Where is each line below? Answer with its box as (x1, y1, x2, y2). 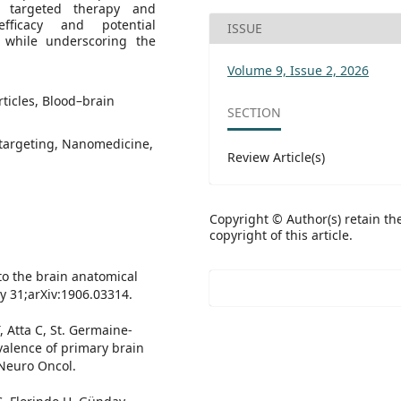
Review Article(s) (227, 149, 325, 166)
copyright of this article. (209, 226, 353, 243)
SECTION (227, 104, 281, 121)
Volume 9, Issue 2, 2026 (227, 62, 369, 79)
